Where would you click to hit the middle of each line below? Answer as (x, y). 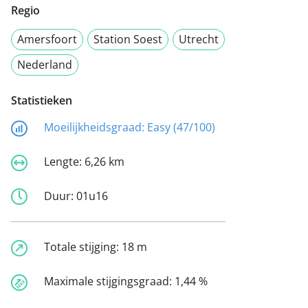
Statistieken (42, 101)
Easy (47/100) (181, 128)
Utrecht (199, 40)
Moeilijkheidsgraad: (96, 128)
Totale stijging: (83, 247)
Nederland (45, 65)
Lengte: (64, 162)
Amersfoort (47, 40)
